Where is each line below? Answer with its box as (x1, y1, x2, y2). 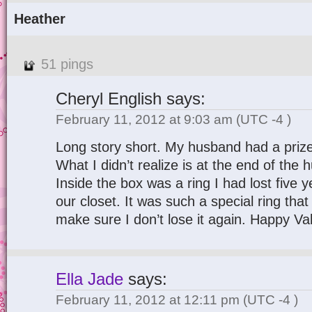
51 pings (41, 56, 93, 72)
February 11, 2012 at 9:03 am (56, 112, 236, 127)
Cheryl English (56, 90, 162, 108)
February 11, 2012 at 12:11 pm (56, 292, 243, 307)
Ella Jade (56, 270, 123, 288)
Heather (14, 11, 65, 26)
